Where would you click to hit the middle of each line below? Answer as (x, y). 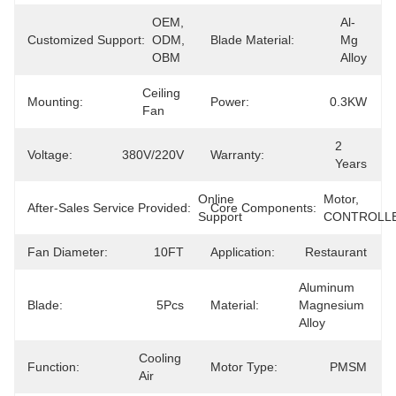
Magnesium (331, 305)
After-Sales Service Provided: (109, 208)
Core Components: (263, 208)
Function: (53, 367)
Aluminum (327, 287)
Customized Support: (86, 40)
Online (216, 199)
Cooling (160, 358)
